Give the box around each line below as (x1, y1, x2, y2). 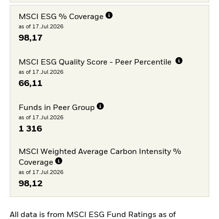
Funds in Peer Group (18, 104, 95, 112)
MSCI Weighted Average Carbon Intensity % (18, 148, 181, 156)
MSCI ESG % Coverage (18, 13, 104, 22)
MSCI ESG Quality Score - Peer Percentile (18, 58, 174, 66)
